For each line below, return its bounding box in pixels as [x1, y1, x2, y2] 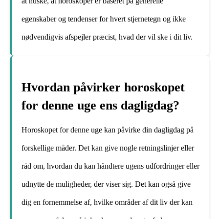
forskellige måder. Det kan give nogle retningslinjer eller [22, 143, 194, 152]
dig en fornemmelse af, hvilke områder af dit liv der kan [22, 197, 193, 206]
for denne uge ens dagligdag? [22, 98, 179, 113]
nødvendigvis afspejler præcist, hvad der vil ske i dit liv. [22, 33, 193, 42]
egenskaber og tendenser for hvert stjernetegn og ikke [22, 15, 186, 23]
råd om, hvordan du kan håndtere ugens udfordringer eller [22, 161, 199, 170]
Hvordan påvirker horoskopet [22, 80, 185, 95]
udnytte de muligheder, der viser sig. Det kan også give [22, 179, 191, 188]
